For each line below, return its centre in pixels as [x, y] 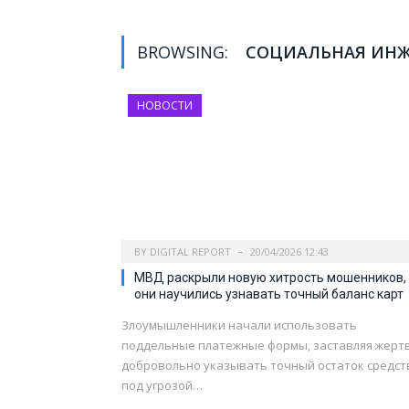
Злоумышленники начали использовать [239, 325]
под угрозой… [162, 386]
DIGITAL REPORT [190, 252]
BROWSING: [185, 52]
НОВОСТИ [165, 106]
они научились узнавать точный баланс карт [269, 294]
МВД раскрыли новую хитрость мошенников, [270, 278]
